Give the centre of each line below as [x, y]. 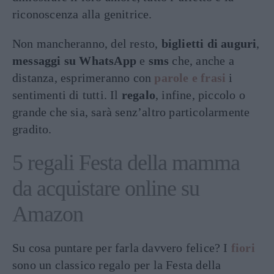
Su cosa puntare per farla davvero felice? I [122, 248]
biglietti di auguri [209, 43]
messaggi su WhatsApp [74, 61]
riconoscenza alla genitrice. [82, 14]
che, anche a [202, 61]
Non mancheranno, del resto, [87, 43]
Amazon [48, 214]
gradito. [32, 129]
